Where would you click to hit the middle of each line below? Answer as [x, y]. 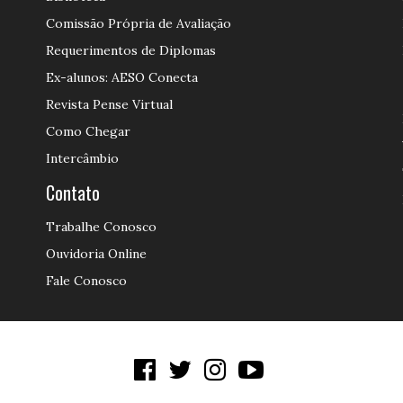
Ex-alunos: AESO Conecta [121, 77]
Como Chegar [88, 131]
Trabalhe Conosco [101, 227]
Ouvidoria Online [96, 254]
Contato [72, 193]
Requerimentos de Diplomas [130, 50]
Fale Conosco [86, 281]
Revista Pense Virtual [109, 104]
